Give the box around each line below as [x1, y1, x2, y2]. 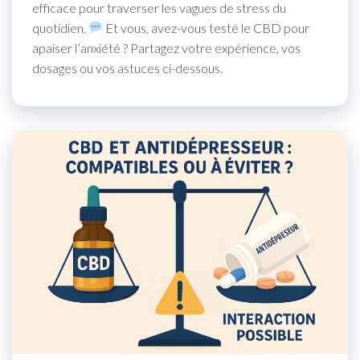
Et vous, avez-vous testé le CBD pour [103, 19, 310, 35]
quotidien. [32, 19, 88, 35]
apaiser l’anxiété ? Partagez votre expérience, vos [32, 39, 301, 55]
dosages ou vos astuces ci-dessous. [32, 59, 223, 76]
